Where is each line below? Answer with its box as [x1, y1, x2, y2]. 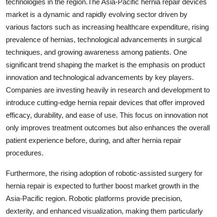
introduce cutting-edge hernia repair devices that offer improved [6, 98, 204, 107]
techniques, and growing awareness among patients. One [6, 47, 187, 56]
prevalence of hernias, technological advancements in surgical [6, 35, 201, 44]
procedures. [6, 148, 44, 157]
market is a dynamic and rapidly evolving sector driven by [6, 10, 187, 18]
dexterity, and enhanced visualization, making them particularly [6, 206, 203, 215]
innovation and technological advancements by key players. [6, 73, 194, 81]
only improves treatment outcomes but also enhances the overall [6, 123, 210, 132]
